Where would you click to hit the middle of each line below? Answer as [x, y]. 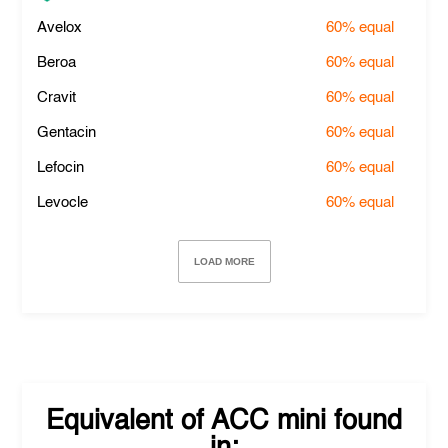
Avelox [60, 27]
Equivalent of [128, 421]
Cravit [57, 97]
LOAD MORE [224, 261]
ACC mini [268, 421]
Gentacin [67, 132]
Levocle [63, 202]
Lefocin [61, 167]
